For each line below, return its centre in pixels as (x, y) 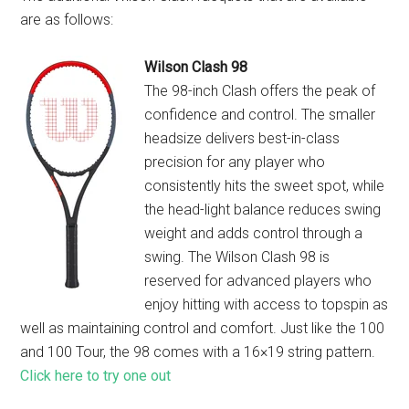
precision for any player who (235, 162)
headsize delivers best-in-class (242, 138)
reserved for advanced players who (258, 281)
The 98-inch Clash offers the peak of (260, 91)
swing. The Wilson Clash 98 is (237, 257)
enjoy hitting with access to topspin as (267, 304)
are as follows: (67, 20)
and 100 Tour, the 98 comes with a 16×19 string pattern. (198, 352)
